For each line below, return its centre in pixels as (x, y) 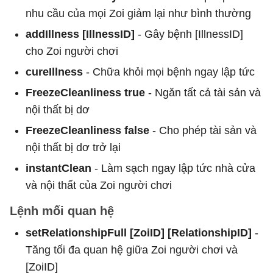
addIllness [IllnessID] (82, 34)
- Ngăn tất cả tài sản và (203, 92)
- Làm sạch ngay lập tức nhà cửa (173, 168)
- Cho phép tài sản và (203, 130)
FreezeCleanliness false (87, 130)
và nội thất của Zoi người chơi (99, 185)
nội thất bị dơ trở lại (73, 147)
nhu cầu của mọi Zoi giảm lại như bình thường (138, 13)
